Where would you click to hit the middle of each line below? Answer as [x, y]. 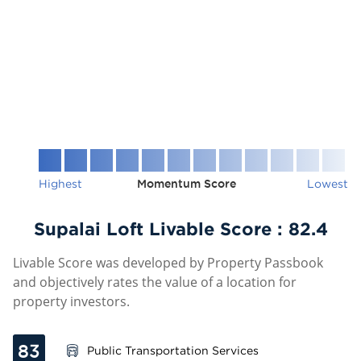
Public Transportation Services [173, 350]
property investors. [71, 301]
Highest [60, 183]
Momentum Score [187, 184]
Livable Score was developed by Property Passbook [168, 263]
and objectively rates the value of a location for [155, 282]
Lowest [328, 183]
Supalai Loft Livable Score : [161, 228]
